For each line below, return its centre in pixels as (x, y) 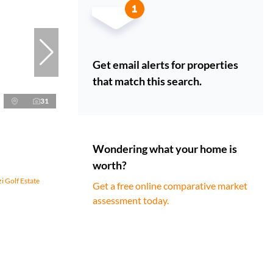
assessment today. (131, 200)
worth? (110, 165)
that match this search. (147, 81)
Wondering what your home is (165, 149)
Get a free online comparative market (170, 186)
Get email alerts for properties (165, 65)
